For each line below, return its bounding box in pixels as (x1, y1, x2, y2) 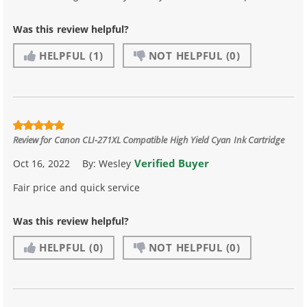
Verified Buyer (134, 156, 210, 171)
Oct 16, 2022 (13, 157, 70, 171)
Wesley (99, 157, 134, 171)
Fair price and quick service (13, 181, 140, 195)
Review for (13, 134, 54, 146)
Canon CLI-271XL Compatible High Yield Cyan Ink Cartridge (53, 134, 285, 146)
